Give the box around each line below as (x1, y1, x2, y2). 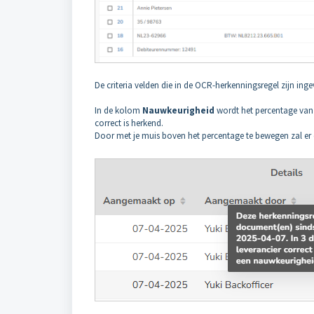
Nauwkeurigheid (142, 104, 217, 116)
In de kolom (95, 104, 142, 116)
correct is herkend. (95, 116, 163, 129)
